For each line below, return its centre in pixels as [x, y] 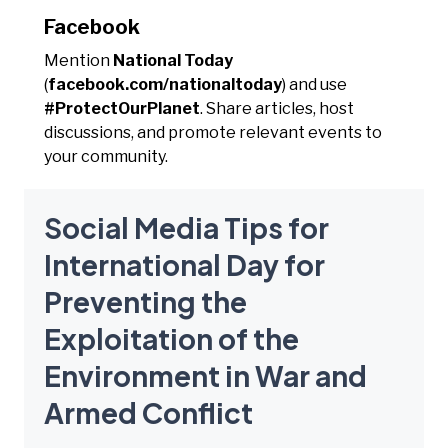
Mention [78, 60]
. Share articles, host [277, 108]
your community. [106, 156]
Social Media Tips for [186, 227]
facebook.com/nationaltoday [165, 84]
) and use [314, 84]
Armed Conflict [148, 412]
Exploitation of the [171, 338]
